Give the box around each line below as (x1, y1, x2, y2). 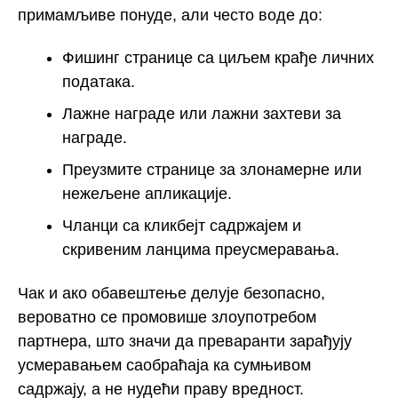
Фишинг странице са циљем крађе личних (62, 49, 374, 68)
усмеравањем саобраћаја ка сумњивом (18, 355, 311, 374)
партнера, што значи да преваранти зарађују (18, 331, 352, 350)
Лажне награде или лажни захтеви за (62, 105, 341, 123)
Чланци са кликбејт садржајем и (62, 217, 301, 235)
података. (62, 73, 135, 92)
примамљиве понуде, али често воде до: (18, 5, 322, 24)
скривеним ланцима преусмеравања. (62, 241, 339, 259)
